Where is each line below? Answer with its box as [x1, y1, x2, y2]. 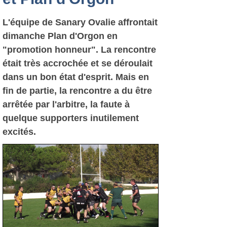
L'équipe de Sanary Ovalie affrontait [3, 17, 158, 27]
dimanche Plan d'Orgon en [3, 31, 118, 41]
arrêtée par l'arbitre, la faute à [3, 99, 130, 109]
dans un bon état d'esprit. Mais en [3, 72, 149, 82]
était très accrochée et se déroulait [3, 58, 153, 68]
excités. [3, 127, 36, 137]
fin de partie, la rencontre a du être [3, 86, 152, 96]
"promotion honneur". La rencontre [3, 45, 156, 55]
